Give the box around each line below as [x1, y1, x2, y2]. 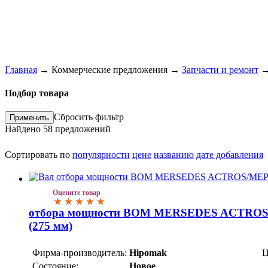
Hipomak [129, 247, 167, 258]
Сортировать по [5, 150, 72, 160]
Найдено [5, 124, 43, 135]
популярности [72, 150, 130, 160]
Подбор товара [5, 88, 69, 99]
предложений [53, 124, 111, 135]
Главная [5, 64, 37, 75]
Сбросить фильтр [54, 112, 124, 123]
